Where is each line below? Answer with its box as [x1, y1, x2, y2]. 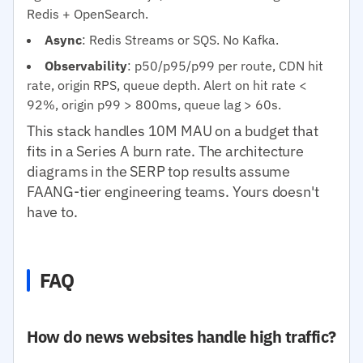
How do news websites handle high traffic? [27, 325, 336, 348]
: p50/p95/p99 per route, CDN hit [127, 57, 323, 74]
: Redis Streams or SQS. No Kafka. [82, 31, 279, 48]
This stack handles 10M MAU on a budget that [27, 121, 318, 140]
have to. [27, 202, 78, 221]
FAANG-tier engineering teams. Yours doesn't [27, 181, 319, 201]
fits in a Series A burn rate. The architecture [27, 141, 304, 160]
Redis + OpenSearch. [27, 5, 148, 22]
